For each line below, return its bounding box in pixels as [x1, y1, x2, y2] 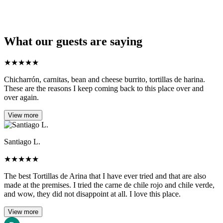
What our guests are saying [4, 34, 142, 48]
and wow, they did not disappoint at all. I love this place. [4, 190, 181, 199]
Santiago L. [4, 137, 40, 146]
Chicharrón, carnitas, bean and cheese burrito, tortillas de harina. [4, 75, 205, 84]
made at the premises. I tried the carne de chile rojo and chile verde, [4, 181, 215, 190]
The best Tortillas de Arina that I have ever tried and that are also [4, 172, 206, 181]
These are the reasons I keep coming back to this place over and [4, 84, 204, 93]
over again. [4, 93, 39, 102]
